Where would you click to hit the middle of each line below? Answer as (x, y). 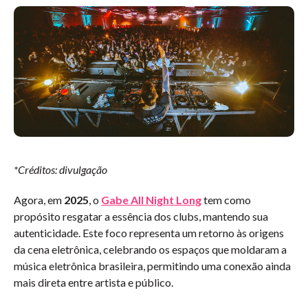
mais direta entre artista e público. (93, 283)
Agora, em (39, 200)
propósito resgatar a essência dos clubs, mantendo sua (141, 217)
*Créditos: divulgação (60, 170)
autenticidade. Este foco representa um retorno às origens (149, 233)
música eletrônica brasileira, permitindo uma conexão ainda (152, 266)
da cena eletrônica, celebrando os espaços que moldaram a (150, 250)
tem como (227, 200)
